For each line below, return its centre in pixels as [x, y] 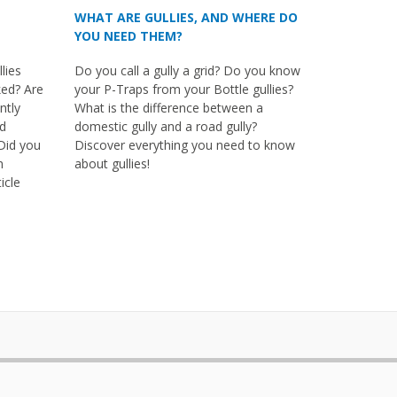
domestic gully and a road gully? [165, 126]
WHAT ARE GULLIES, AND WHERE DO [186, 17]
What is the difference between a [168, 107]
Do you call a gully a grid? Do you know [187, 70]
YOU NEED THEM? [128, 35]
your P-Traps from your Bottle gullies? [183, 89]
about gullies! [112, 163]
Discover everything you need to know [184, 144]
